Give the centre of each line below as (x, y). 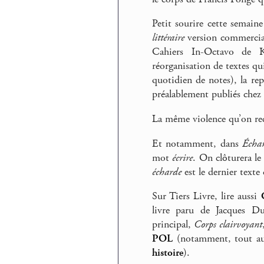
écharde (167, 172)
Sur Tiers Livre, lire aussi (207, 197)
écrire (183, 158)
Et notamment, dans (197, 143)
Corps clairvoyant (228, 225)
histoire (168, 253)
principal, (173, 225)
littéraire (168, 38)
